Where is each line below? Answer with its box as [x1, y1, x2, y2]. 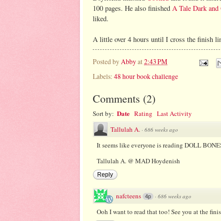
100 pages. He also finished [93, 3, 172, 13]
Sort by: [93, 109, 115, 118]
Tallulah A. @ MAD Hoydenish [97, 156, 180, 166]
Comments [93, 91, 140, 106]
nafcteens [116, 191, 141, 201]
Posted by [93, 57, 121, 67]
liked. [93, 13, 111, 23]
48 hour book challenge [114, 71, 178, 81]
